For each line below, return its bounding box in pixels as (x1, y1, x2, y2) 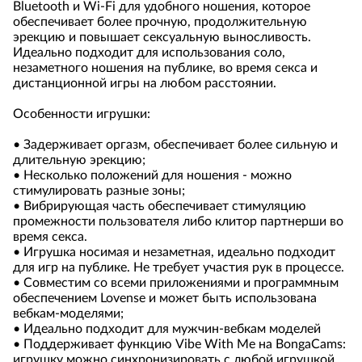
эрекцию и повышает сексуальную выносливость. (13, 31, 311, 44)
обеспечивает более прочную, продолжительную (13, 15, 307, 28)
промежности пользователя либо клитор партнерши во (13, 215, 343, 228)
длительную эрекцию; (13, 154, 145, 166)
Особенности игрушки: (13, 107, 150, 120)
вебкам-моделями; (13, 307, 124, 320)
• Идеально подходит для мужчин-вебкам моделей (13, 322, 321, 335)
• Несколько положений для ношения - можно (13, 169, 292, 182)
